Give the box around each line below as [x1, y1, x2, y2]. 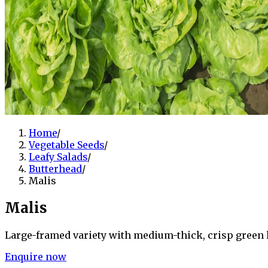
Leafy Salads [29, 151, 87, 163]
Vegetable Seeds [29, 139, 104, 151]
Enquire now [5, 250, 66, 263]
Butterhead [29, 163, 82, 175]
